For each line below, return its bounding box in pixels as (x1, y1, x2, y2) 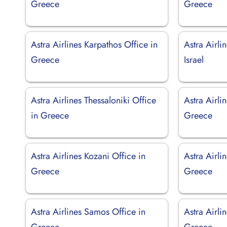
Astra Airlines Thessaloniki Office (31, 93, 156, 107)
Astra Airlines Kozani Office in (31, 149, 145, 163)
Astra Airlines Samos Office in (31, 205, 145, 218)
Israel (184, 53, 204, 66)
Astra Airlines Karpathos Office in (31, 37, 158, 51)
